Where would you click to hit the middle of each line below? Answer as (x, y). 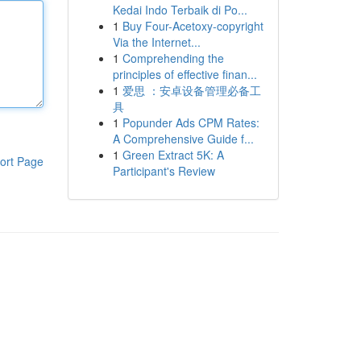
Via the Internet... (156, 42)
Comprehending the (173, 58)
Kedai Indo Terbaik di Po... (180, 10)
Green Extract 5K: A (173, 155)
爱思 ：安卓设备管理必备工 (191, 90)
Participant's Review (164, 171)
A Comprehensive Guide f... (183, 139)
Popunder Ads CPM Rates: (191, 122)
